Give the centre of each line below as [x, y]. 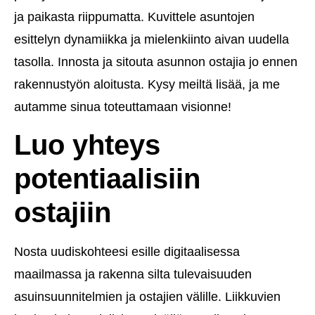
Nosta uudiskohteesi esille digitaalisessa [127, 252]
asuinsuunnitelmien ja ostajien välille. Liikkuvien [147, 297]
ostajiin [63, 213]
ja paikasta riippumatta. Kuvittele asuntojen [134, 17]
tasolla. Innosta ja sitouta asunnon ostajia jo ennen [156, 62]
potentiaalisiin [107, 179]
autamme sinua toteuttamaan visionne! [123, 107]
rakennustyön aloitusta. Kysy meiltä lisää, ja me [147, 84]
